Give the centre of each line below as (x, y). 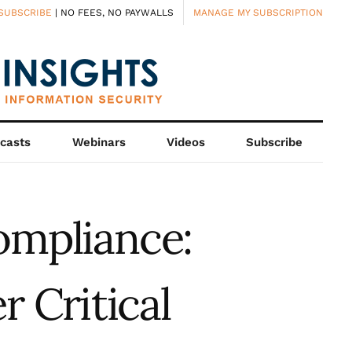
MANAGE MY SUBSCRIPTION (258, 13)
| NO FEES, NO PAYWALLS (113, 13)
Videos (185, 142)
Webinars (99, 142)
